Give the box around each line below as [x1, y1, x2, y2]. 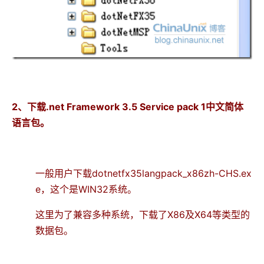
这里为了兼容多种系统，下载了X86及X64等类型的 [35, 208, 250, 220]
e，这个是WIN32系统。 [35, 183, 137, 195]
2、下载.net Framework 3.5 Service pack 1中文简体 [12, 100, 243, 113]
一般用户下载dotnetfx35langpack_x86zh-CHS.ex [35, 167, 252, 179]
